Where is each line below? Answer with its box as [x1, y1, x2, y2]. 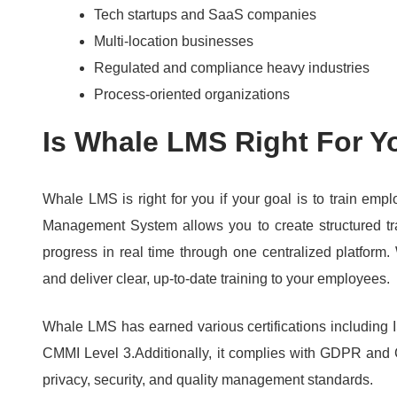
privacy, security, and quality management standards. [43, 372, 373, 388]
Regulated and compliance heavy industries [94, 60, 370, 76]
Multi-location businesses [94, 34, 253, 50]
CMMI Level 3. [43, 346, 136, 362]
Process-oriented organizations [94, 87, 290, 103]
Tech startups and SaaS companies [94, 7, 316, 23]
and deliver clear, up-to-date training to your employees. [43, 271, 390, 287]
